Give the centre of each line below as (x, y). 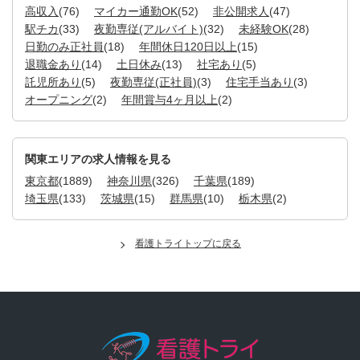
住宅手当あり (260, 82)
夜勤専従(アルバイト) (149, 29)
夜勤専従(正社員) (153, 82)
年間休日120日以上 (188, 46)
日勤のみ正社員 (64, 46)
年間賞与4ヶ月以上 (170, 99)
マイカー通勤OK (136, 11)
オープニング (59, 99)
